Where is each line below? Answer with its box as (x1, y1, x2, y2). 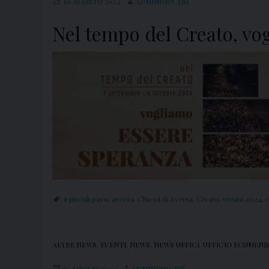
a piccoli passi (64, 194, 109, 204)
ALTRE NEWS (52, 240, 97, 250)
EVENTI (100, 240, 126, 250)
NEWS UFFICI (154, 240, 199, 250)
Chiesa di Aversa (138, 194, 193, 204)
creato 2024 (223, 194, 262, 204)
